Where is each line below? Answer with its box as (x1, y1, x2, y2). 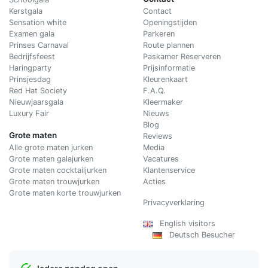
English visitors (153, 218, 215, 228)
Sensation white (9, 17, 66, 27)
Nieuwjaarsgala (9, 97, 63, 106)
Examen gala (9, 29, 54, 38)
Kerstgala (9, 6, 42, 16)
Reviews (143, 131, 172, 141)
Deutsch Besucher (162, 230, 235, 239)
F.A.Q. (143, 86, 166, 95)
